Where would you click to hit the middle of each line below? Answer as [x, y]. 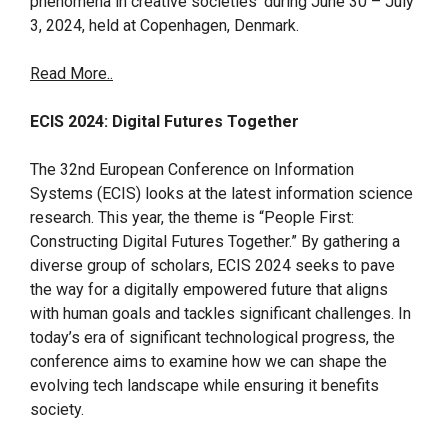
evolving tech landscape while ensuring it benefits [204, 385]
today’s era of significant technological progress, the [212, 337]
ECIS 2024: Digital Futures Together [164, 121]
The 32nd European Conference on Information [192, 169]
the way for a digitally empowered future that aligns [209, 289]
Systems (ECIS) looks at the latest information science [221, 193]
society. [57, 409]
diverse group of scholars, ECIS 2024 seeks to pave [212, 265]
